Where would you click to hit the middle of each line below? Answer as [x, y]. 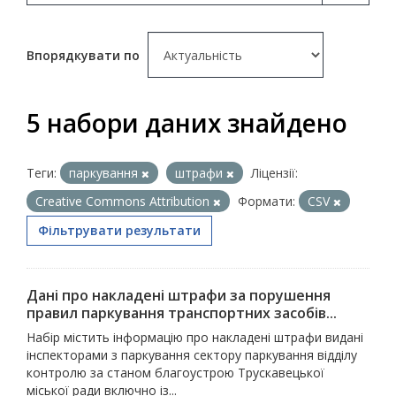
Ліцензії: [274, 173]
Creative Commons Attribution [124, 202]
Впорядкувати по [85, 56]
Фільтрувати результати [119, 231]
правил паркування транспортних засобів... [182, 313]
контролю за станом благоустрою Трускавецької [175, 373]
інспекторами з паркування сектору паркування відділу [192, 355]
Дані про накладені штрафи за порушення [179, 296]
